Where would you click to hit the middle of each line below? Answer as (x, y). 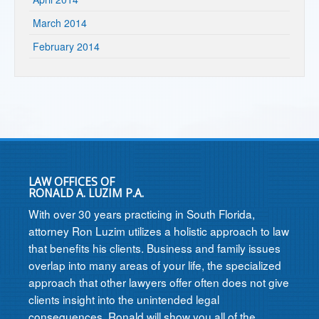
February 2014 (66, 46)
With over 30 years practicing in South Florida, (142, 214)
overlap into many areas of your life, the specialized (155, 265)
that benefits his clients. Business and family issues (155, 248)
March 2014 (60, 23)
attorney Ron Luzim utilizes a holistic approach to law (159, 231)
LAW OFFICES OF (72, 182)
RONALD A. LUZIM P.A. (86, 193)
